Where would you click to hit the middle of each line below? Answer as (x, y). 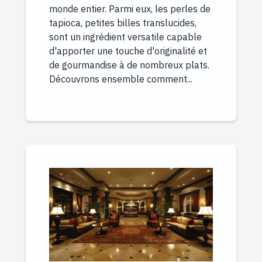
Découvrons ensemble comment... (121, 79)
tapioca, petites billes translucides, (123, 23)
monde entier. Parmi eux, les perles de (130, 9)
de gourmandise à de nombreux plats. (129, 65)
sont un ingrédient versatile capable (125, 37)
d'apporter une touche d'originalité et (128, 51)
